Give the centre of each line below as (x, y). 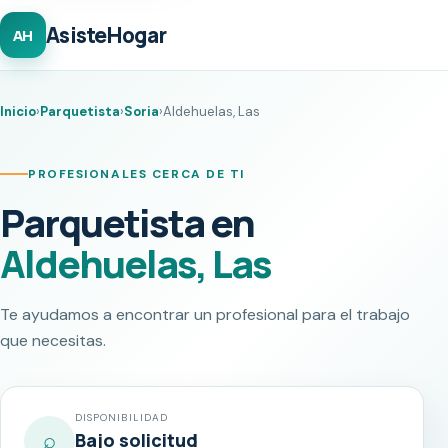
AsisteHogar (106, 35)
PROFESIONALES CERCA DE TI (136, 173)
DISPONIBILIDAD (121, 417)
